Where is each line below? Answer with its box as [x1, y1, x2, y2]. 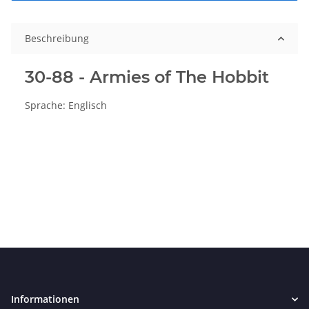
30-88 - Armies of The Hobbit [25, 67, 269, 88]
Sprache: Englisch [25, 99, 107, 112]
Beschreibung [25, 32, 89, 46]
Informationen [11, 292, 79, 306]
